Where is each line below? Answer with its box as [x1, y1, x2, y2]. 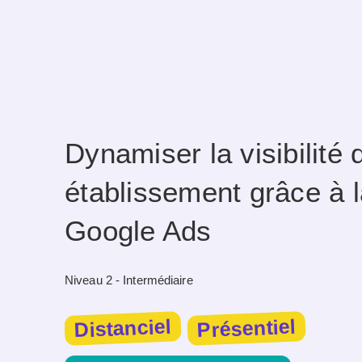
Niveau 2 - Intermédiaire [65, 273, 193, 288]
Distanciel [74, 314, 172, 342]
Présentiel [196, 314, 297, 342]
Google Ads [65, 216, 212, 247]
